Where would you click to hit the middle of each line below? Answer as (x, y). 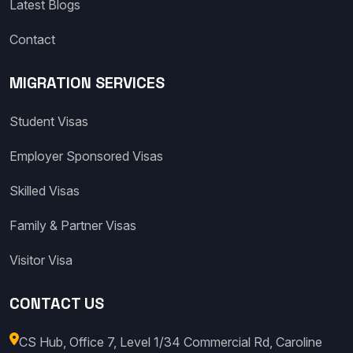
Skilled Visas (45, 190)
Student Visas (49, 121)
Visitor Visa (41, 260)
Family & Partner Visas (73, 225)
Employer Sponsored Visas (86, 156)
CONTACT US (57, 303)
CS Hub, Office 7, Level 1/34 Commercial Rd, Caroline (171, 342)
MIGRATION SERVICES (87, 82)
